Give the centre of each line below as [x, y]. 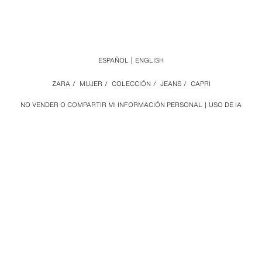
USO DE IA [225, 105]
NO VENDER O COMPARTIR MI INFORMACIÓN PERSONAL [111, 105]
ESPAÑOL [113, 60]
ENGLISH [149, 60]
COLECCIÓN [131, 84]
